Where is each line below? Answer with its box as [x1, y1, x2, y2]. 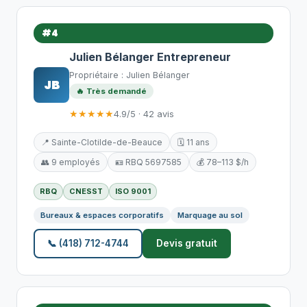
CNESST [69, 186, 103, 196]
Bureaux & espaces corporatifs [40, 210, 164, 220]
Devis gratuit [156, 238, 217, 249]
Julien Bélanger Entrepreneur [69, 50, 231, 64]
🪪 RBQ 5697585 [115, 157, 182, 167]
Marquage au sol [177, 210, 243, 220]
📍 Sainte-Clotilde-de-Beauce [41, 137, 162, 147]
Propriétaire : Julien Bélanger [69, 70, 190, 80]
